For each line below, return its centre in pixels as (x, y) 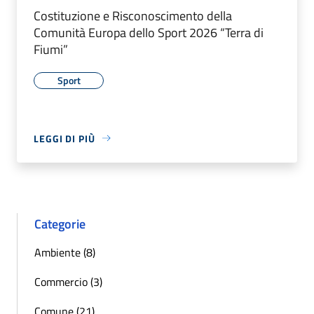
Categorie (60, 224)
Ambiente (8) (65, 252)
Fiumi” (51, 49)
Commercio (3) (68, 281)
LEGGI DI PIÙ (64, 138)
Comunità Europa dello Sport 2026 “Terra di (149, 32)
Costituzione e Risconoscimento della (133, 15)
